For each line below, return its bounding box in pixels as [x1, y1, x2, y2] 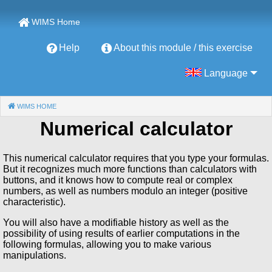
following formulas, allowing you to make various [3, 239, 211, 250]
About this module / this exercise [114, 42, 253, 53]
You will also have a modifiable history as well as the [3, 217, 229, 228]
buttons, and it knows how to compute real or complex [3, 174, 233, 185]
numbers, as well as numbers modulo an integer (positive [3, 185, 248, 196]
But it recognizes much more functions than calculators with [3, 163, 257, 174]
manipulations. [3, 250, 66, 260]
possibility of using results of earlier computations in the [3, 228, 240, 239]
